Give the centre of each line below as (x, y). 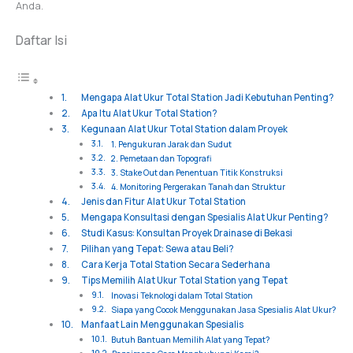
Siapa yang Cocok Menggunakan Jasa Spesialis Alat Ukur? (223, 310)
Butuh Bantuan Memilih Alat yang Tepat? (190, 340)
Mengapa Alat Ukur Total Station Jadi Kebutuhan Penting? (207, 98)
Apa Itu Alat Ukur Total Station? (149, 113)
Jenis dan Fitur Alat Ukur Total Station (163, 202)
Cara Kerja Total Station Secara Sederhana (175, 265)
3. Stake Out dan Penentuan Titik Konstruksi (197, 173)
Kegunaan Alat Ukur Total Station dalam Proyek (184, 129)
